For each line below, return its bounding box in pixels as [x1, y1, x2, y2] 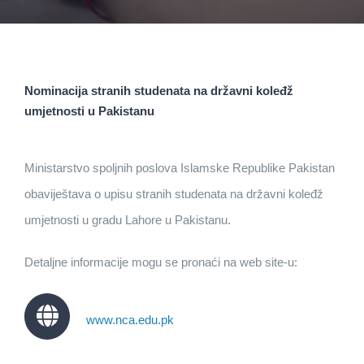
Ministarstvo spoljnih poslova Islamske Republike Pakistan [24, 161, 335, 175]
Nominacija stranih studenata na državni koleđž [24, 84, 293, 98]
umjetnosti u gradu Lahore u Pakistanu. [24, 213, 231, 227]
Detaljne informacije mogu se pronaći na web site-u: [24, 255, 297, 270]
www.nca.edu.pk [86, 313, 175, 327]
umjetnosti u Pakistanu [24, 104, 154, 119]
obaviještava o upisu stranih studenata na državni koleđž [24, 187, 323, 201]
